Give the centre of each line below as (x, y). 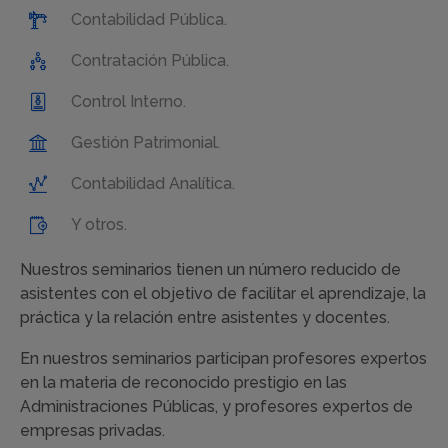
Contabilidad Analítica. (153, 184)
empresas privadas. (92, 431)
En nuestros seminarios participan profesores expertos (223, 359)
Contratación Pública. (150, 61)
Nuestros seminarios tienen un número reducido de (210, 270)
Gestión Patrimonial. (145, 143)
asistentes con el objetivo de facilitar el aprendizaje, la (223, 294)
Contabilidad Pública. (149, 20)
